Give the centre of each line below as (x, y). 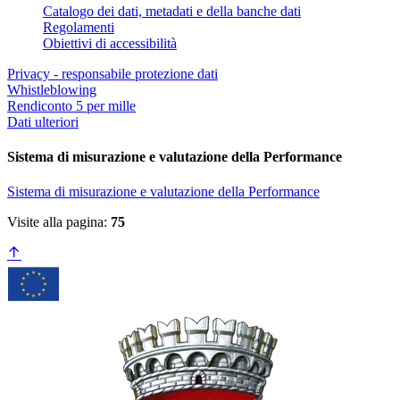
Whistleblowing (52, 89)
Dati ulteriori (43, 121)
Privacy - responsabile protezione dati (112, 73)
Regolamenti (79, 27)
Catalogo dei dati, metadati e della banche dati (172, 11)
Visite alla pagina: (59, 222)
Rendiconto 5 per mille (71, 105)
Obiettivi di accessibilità (110, 43)
